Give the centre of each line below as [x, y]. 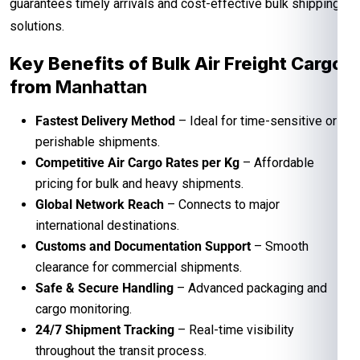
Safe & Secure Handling [104, 288]
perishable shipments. [98, 141]
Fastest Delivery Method [105, 121]
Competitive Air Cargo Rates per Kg [137, 162]
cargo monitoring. [84, 309]
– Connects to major [222, 204]
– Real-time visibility [234, 329]
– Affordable [277, 162]
